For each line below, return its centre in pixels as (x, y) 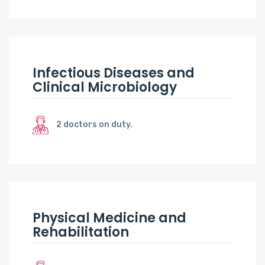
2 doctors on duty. (94, 124)
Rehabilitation (81, 232)
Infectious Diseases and (114, 73)
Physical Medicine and (109, 218)
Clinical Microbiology (105, 87)
